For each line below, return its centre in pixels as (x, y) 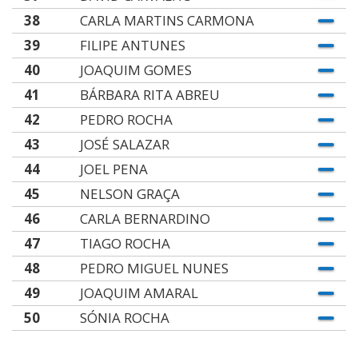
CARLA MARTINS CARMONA (167, 20)
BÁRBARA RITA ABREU (149, 95)
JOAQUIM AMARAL (139, 293)
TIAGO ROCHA (125, 243)
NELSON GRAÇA (129, 194)
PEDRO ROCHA (126, 119)
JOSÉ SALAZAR (124, 144)
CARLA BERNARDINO (145, 219)
